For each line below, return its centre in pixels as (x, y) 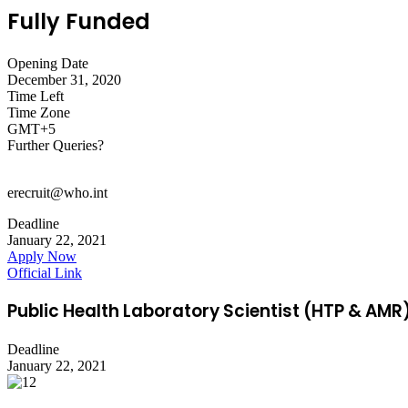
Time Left (36, 96)
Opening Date (48, 63)
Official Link (45, 272)
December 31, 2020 (64, 79)
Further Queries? (56, 145)
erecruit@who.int (57, 192)
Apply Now (42, 256)
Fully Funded (79, 21)
